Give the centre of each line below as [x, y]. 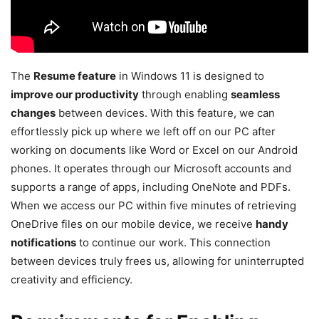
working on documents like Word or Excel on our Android [154, 150]
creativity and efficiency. [72, 279]
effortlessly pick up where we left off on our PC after [143, 131]
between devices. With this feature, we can [165, 113]
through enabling [185, 94]
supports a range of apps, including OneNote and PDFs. [151, 187]
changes [33, 113]
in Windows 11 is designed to [190, 75]
